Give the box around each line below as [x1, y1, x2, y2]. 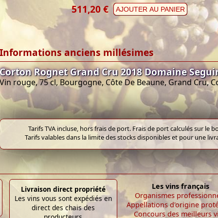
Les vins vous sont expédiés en [14, 193, 112, 203]
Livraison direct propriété [20, 184, 106, 194]
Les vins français [151, 181, 209, 191]
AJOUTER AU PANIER [116, 5, 185, 13]
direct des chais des [31, 202, 95, 212]
